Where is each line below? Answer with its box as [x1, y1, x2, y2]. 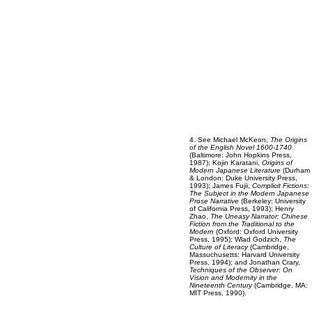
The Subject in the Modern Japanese [189, 189, 309, 197]
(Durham [281, 166, 310, 174]
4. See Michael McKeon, [189, 136, 270, 143]
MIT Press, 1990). [189, 289, 247, 297]
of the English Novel [189, 143, 254, 151]
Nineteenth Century [189, 281, 254, 289]
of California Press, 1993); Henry [189, 205, 294, 212]
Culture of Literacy [189, 243, 248, 251]
